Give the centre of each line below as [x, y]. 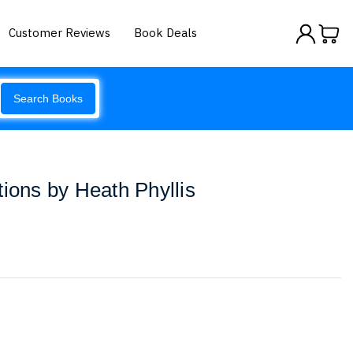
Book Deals [166, 32]
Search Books [48, 98]
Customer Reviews [60, 32]
